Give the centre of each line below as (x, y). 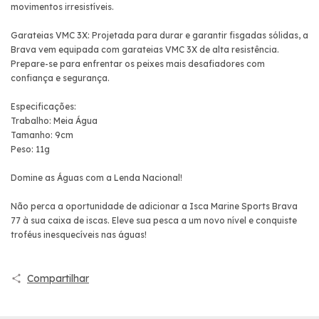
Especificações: (43, 106)
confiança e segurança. (60, 78)
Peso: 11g (30, 149)
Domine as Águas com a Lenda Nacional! (96, 177)
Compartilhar (58, 278)
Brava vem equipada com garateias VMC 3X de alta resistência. (145, 49)
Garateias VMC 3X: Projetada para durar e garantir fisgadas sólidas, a (159, 35)
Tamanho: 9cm (42, 135)
